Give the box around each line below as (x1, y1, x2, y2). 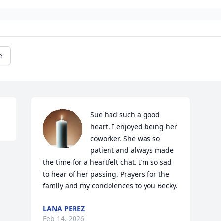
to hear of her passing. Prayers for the (43, 169, 170, 179)
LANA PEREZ (43, 204, 85, 213)
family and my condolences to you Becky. (43, 181, 178, 190)
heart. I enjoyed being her (90, 122, 178, 131)
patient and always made (90, 146, 174, 155)
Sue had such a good (90, 110, 160, 119)
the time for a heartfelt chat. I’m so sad (43, 157, 172, 167)
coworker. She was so (90, 134, 160, 143)
